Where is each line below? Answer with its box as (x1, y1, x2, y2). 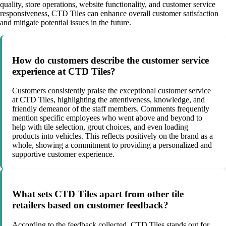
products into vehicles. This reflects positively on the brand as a (12, 132, 213, 141)
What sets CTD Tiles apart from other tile (12, 189, 184, 199)
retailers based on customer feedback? (12, 200, 168, 210)
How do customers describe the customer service (12, 54, 209, 66)
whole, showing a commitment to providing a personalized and (12, 141, 212, 150)
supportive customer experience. (12, 150, 115, 159)
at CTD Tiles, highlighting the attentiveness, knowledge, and (12, 95, 205, 104)
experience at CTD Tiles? (12, 66, 116, 77)
